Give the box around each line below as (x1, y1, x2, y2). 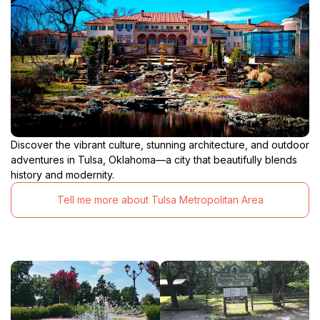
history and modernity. (11, 168, 114, 181)
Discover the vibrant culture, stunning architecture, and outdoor (11, 138, 309, 151)
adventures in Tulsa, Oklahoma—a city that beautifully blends (11, 153, 297, 166)
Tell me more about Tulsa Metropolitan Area (56, 194, 264, 206)
